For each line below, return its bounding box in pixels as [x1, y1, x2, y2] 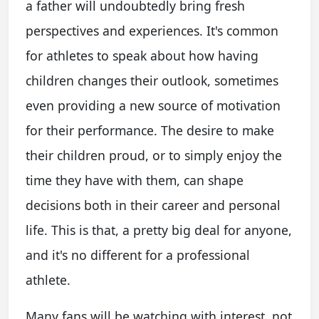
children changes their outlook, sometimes [26, 71, 278, 89]
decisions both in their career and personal [26, 196, 281, 214]
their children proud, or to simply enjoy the [26, 146, 282, 164]
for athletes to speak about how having [26, 46, 258, 64]
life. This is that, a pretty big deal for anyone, [26, 221, 292, 239]
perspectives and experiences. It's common [26, 21, 278, 39]
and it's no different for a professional [26, 246, 250, 263]
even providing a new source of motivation [26, 96, 281, 114]
